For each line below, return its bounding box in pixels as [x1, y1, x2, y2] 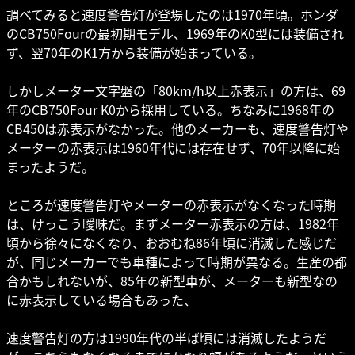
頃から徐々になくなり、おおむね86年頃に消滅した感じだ [6, 232, 337, 252]
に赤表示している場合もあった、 [6, 289, 197, 309]
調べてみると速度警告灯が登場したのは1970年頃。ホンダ [6, 4, 338, 24]
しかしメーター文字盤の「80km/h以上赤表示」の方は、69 [6, 80, 345, 100]
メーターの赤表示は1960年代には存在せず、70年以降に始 [6, 137, 340, 157]
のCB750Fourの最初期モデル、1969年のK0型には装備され [6, 23, 344, 43]
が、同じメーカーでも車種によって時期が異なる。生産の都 [6, 251, 347, 271]
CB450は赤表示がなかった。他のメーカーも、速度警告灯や [6, 118, 349, 138]
